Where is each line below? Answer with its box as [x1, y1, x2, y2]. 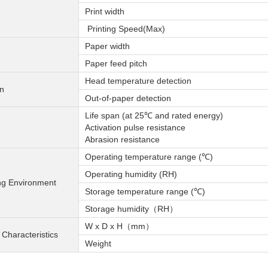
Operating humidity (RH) [85, 169, 177, 179]
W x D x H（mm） [85, 221, 154, 231]
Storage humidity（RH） [85, 203, 178, 214]
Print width [85, 6, 124, 16]
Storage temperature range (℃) [85, 186, 205, 196]
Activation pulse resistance [85, 122, 185, 132]
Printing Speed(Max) [85, 23, 165, 33]
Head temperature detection [85, 75, 191, 86]
